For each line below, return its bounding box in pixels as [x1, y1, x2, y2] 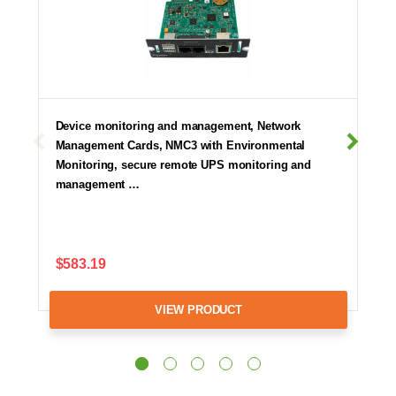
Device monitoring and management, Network [55, 118, 301, 133]
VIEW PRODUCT [154, 302, 242, 316]
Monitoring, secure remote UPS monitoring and [55, 157, 311, 171]
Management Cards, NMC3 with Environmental [55, 138, 306, 152]
